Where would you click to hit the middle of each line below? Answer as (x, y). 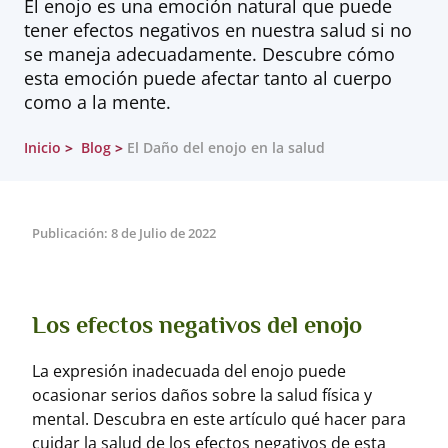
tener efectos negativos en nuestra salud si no (218, 30)
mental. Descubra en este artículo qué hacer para (219, 419)
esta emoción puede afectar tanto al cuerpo (208, 78)
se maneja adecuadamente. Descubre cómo (209, 54)
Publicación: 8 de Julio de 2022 (124, 233)
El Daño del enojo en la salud (226, 147)
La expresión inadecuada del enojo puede (189, 371)
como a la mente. (97, 102)
